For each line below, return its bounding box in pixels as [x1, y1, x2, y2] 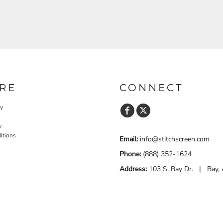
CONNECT [119, 81, 183, 94]
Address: [119, 164, 147, 174]
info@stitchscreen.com [138, 134, 210, 144]
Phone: [119, 149, 141, 159]
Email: [119, 134, 138, 144]
